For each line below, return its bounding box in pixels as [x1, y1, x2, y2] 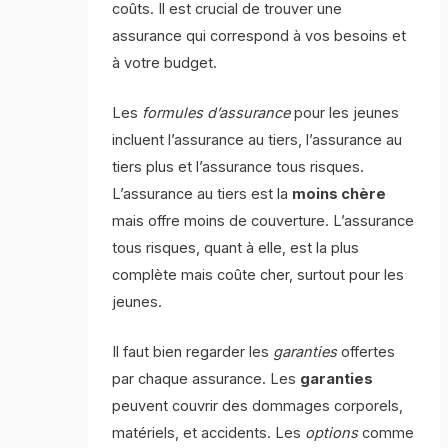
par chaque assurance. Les [112, 370, 301, 389]
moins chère [292, 185, 387, 204]
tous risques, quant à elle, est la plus [112, 239, 360, 258]
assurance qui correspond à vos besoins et [112, 26, 407, 45]
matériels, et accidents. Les [112, 424, 306, 443]
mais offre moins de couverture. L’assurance [112, 212, 415, 231]
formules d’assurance [142, 104, 291, 123]
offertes [337, 343, 396, 362]
